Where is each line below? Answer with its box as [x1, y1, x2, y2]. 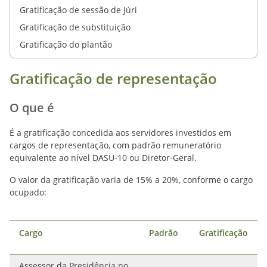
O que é [10, 100, 54, 116]
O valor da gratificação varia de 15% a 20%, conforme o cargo [10, 174, 253, 185]
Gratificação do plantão [20, 39, 112, 50]
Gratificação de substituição [20, 21, 131, 33]
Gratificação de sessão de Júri [20, 4, 137, 15]
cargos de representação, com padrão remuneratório [10, 139, 221, 151]
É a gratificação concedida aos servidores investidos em [10, 127, 231, 138]
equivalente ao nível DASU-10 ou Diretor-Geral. [10, 152, 197, 163]
